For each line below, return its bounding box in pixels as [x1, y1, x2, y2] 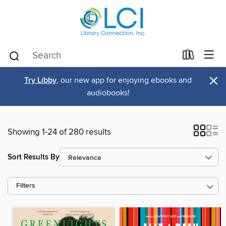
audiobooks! [86, 88, 130, 98]
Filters [16, 182, 35, 190]
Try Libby [24, 75, 56, 86]
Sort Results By [8, 152, 60, 162]
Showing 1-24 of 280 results [8, 127, 111, 138]
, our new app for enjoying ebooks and [56, 75, 192, 85]
